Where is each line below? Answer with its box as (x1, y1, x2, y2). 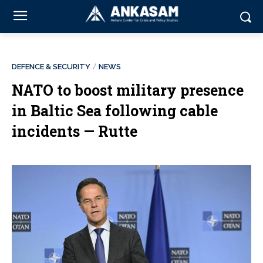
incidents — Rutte (12, 122, 137, 141)
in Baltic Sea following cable (12, 101, 218, 120)
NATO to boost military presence (12, 80, 244, 100)
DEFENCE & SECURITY (12, 62, 90, 71)
